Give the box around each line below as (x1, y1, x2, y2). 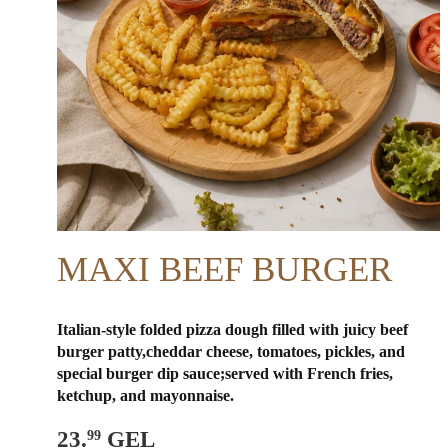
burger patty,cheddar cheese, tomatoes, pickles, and (57, 343, 405, 361)
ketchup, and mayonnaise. (57, 387, 234, 405)
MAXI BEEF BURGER (57, 250, 392, 290)
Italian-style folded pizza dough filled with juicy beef (57, 321, 408, 339)
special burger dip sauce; (57, 365, 225, 383)
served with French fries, (225, 365, 393, 383)
